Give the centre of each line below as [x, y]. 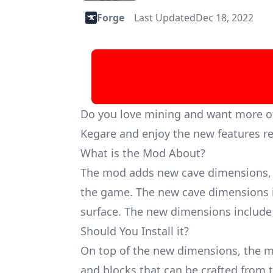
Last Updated [165, 18]
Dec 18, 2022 [225, 18]
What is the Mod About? [143, 153]
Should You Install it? [135, 231]
